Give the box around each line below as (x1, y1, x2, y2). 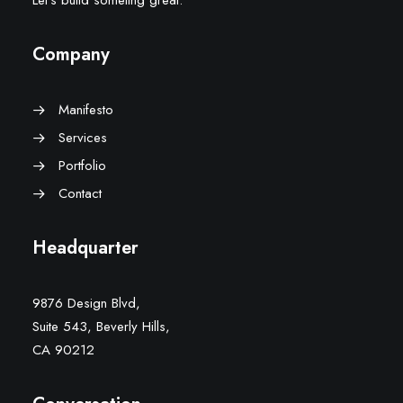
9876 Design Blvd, (32, 293, 140, 313)
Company (32, 41, 110, 67)
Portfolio (58, 156, 106, 175)
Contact (58, 184, 102, 203)
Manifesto (58, 100, 113, 120)
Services (58, 128, 107, 148)
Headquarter (32, 235, 139, 261)
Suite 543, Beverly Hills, (32, 317, 170, 336)
